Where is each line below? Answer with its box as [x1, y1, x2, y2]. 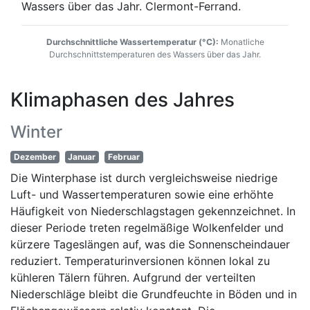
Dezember [13, 151, 56, 162]
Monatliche [218, 36, 264, 47]
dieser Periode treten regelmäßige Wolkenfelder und [10, 220, 284, 235]
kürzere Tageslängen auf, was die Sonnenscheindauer [10, 237, 290, 251]
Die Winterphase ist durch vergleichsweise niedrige [10, 170, 277, 185]
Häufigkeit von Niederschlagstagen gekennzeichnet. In [10, 203, 295, 218]
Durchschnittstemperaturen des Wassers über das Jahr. [49, 48, 261, 60]
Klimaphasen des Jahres [10, 87, 235, 111]
